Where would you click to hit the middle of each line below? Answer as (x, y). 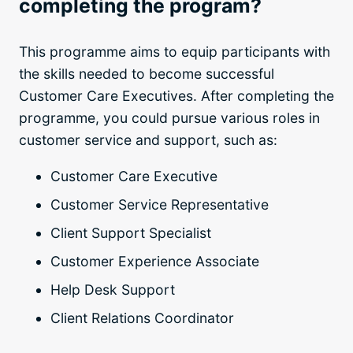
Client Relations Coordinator (142, 318)
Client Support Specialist (131, 232)
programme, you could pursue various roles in (169, 118)
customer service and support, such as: (148, 140)
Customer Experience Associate (155, 261)
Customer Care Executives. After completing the (176, 96)
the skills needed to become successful (147, 74)
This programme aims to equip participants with (175, 52)
